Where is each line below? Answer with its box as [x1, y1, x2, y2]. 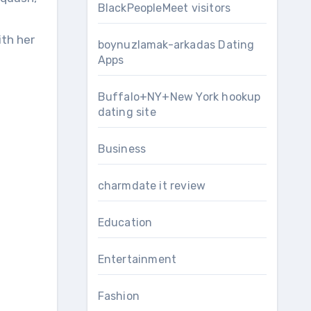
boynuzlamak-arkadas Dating [97, 38, 255, 51]
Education [97, 216, 153, 229]
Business [97, 142, 146, 155]
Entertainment [97, 253, 177, 266]
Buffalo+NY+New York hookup [97, 90, 261, 103]
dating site [97, 106, 156, 119]
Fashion [97, 289, 140, 303]
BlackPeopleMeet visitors [97, 1, 231, 15]
